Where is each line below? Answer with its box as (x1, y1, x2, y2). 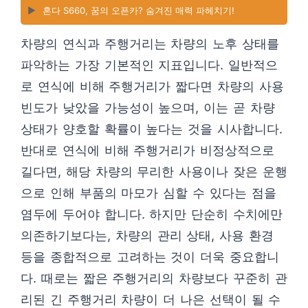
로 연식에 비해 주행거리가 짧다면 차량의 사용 (21, 79, 284, 94)
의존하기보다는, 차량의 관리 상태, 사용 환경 (21, 228, 274, 243)
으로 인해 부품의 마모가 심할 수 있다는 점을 (21, 186, 276, 201)
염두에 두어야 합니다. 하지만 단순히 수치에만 (21, 207, 283, 222)
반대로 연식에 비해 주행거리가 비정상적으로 (21, 143, 275, 158)
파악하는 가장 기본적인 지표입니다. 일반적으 (21, 58, 278, 73)
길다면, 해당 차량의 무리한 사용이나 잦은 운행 (21, 164, 287, 179)
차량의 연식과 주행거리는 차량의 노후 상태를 (21, 36, 279, 52)
